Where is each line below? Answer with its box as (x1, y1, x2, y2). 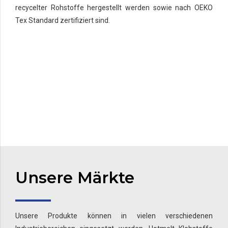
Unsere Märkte (15, 168, 134, 188)
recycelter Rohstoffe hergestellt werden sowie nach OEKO (15, 4, 213, 12)
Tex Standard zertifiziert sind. (15, 16, 110, 25)
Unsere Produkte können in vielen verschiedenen (15, 212, 213, 220)
